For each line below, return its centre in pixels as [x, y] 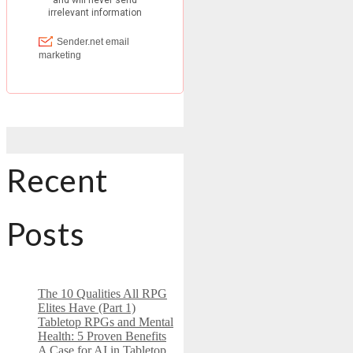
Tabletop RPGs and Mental [106, 321]
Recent [57, 180]
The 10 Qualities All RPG [102, 293]
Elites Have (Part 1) [87, 307]
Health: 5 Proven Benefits [102, 336]
